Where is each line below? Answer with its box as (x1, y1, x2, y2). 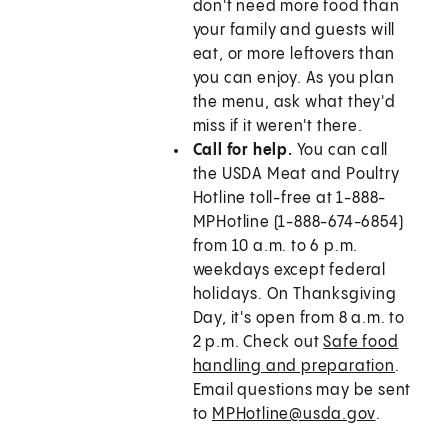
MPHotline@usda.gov (212, 406, 376, 424)
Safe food (323, 334, 399, 352)
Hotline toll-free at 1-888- (192, 190, 387, 208)
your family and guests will (192, 22, 396, 40)
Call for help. (192, 142, 293, 160)
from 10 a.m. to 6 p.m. (192, 238, 359, 256)
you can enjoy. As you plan (192, 70, 395, 88)
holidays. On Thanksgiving (192, 286, 397, 304)
